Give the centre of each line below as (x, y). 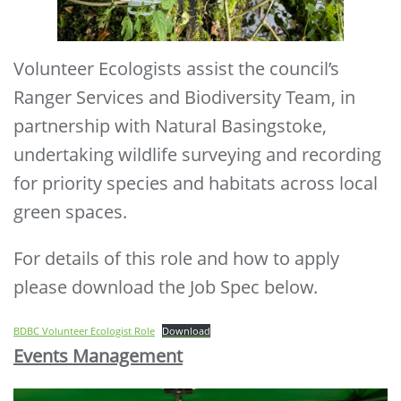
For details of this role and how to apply (176, 258)
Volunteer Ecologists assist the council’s (176, 68)
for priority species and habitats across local (196, 183)
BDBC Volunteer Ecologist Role (84, 330)
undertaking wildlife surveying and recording (197, 154)
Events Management (98, 355)
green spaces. (70, 211)
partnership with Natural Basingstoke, (170, 125)
